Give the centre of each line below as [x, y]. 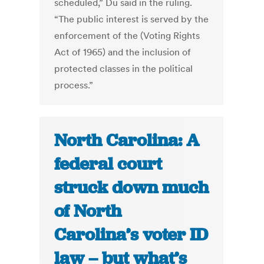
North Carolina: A [127, 141]
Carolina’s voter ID [131, 235]
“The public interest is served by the [132, 19]
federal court [108, 164]
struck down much [132, 188]
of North [88, 211]
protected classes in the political [124, 69]
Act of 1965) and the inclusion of [123, 52]
